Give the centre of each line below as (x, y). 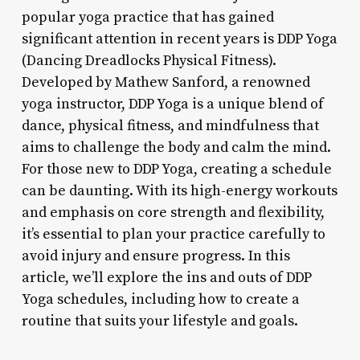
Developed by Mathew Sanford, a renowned (166, 82)
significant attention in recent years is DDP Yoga (179, 39)
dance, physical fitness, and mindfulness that (170, 125)
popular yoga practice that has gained (147, 17)
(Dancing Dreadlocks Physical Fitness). (149, 60)
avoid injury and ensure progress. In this (155, 256)
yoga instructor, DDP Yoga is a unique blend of (172, 104)
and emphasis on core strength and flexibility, (173, 212)
